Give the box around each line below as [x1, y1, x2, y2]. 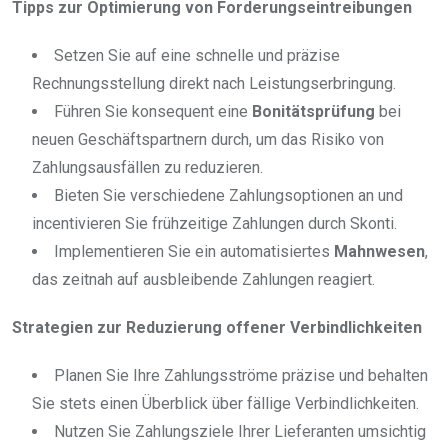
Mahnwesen [334, 242, 425, 262]
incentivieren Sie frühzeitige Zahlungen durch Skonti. [32, 214, 397, 234]
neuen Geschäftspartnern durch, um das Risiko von [32, 130, 384, 150]
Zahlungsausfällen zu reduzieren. [32, 158, 263, 178]
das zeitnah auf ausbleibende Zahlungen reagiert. [32, 270, 375, 290]
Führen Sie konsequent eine [54, 102, 252, 122]
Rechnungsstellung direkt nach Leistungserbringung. [32, 74, 396, 94]
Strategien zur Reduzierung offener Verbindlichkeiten [12, 318, 422, 338]
